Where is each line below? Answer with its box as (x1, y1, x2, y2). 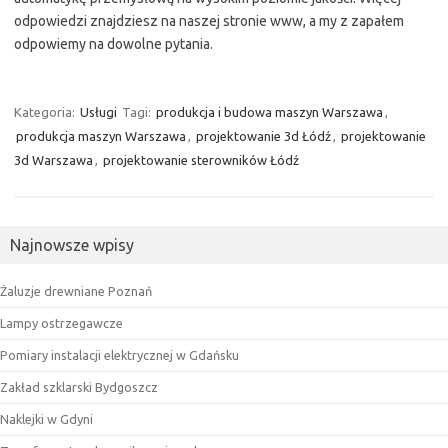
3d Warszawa (14, 153, 93, 167)
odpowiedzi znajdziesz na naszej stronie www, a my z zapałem (14, 13, 404, 29)
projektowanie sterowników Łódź (103, 153, 299, 167)
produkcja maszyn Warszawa (16, 129, 186, 143)
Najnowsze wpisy (10, 236, 134, 254)
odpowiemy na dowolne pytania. (14, 36, 213, 52)
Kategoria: (14, 105, 78, 119)
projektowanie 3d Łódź (196, 129, 331, 143)
